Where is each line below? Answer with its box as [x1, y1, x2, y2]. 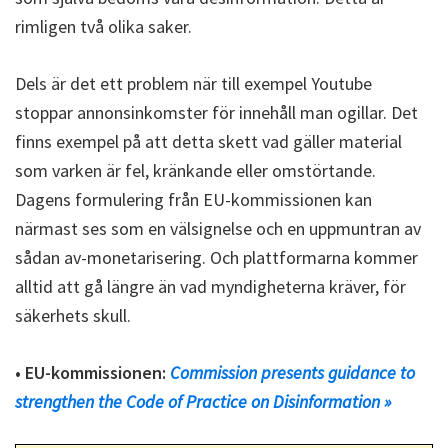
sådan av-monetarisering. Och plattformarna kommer [15, 246, 418, 269]
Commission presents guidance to [170, 361, 415, 384]
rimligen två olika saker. [15, 15, 192, 38]
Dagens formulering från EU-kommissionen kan [15, 188, 372, 211]
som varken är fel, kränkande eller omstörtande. [15, 159, 376, 182]
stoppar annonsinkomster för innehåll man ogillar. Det [15, 101, 418, 124]
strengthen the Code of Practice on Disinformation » [15, 390, 391, 413]
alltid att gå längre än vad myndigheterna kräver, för [15, 275, 406, 298]
